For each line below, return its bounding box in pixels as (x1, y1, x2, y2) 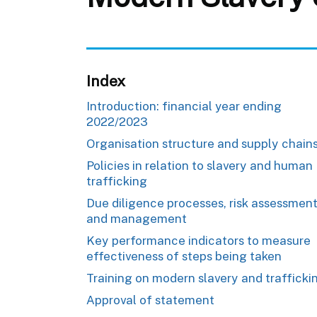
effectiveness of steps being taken (86, 248, 282, 263)
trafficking (86, 173, 147, 188)
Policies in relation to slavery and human (86, 158, 313, 173)
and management (86, 211, 187, 226)
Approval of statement (86, 292, 214, 307)
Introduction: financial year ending (86, 98, 282, 113)
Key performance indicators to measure (86, 233, 311, 248)
